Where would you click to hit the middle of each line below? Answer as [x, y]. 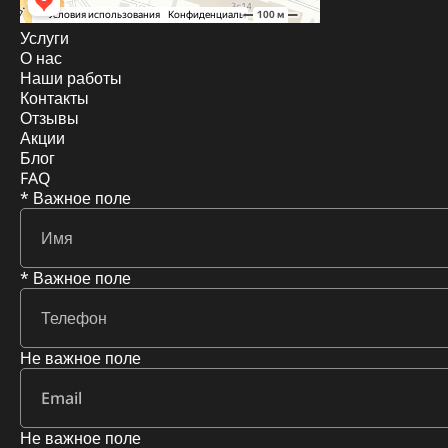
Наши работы [71, 78]
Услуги [44, 38]
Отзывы [49, 118]
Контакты [54, 98]
